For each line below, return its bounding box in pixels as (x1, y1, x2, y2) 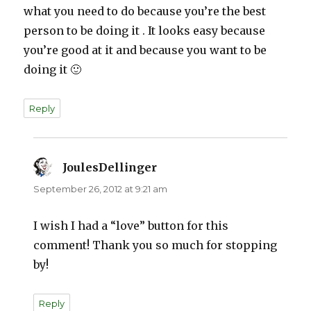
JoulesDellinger (62, 160, 158, 175)
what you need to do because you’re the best (24, 4, 267, 19)
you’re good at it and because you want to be (24, 43, 267, 58)
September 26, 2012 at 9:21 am (33, 183, 168, 195)
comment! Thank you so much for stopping (33, 238, 278, 253)
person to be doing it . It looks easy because (24, 24, 266, 38)
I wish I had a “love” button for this (33, 219, 229, 233)
